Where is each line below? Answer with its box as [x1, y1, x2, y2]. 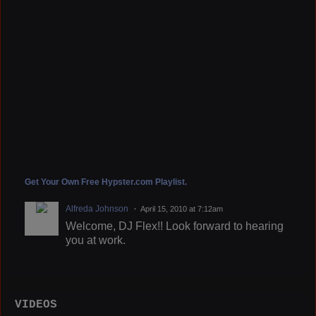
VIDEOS [15, 298, 57, 311]
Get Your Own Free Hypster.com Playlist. [25, 176, 187, 187]
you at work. [66, 233, 126, 246]
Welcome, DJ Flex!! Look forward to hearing [66, 219, 284, 232]
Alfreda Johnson [66, 203, 128, 214]
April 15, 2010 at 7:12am [140, 204, 223, 213]
